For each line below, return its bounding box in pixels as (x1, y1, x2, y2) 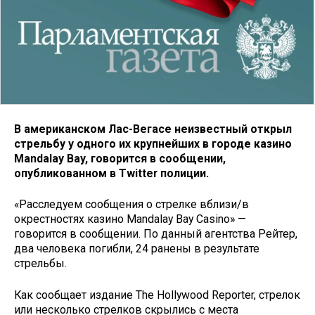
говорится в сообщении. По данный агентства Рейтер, (14, 227, 297, 241)
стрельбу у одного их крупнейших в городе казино (14, 136, 292, 150)
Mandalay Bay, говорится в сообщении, (14, 151, 226, 165)
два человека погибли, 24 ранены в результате (14, 242, 259, 256)
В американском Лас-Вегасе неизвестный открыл (14, 122, 292, 136)
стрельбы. (14, 257, 67, 271)
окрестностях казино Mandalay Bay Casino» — (14, 212, 246, 226)
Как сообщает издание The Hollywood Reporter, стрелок (14, 288, 300, 302)
